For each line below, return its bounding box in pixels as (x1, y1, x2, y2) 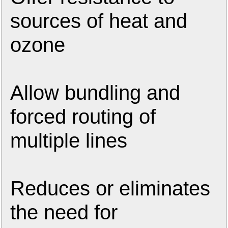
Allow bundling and (10, 81, 181, 105)
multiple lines (10, 129, 128, 153)
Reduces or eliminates (10, 177, 211, 201)
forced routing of (10, 105, 156, 129)
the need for (10, 201, 118, 224)
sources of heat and (10, 9, 188, 33)
